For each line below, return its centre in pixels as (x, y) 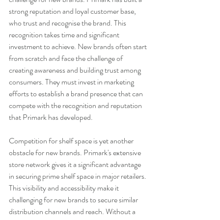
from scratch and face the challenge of (67, 58)
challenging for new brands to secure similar (74, 199)
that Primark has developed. (51, 117)
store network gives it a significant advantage (76, 164)
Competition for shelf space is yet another (72, 140)
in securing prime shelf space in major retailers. (78, 176)
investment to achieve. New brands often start (79, 46)
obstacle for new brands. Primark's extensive (76, 152)
